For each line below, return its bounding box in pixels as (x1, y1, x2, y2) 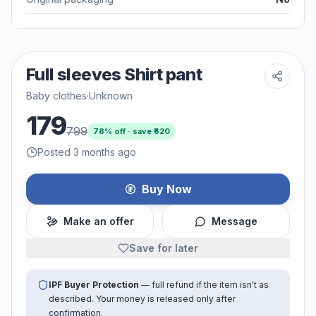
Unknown (89, 89, 133, 102)
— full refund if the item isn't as (139, 279, 269, 290)
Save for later (129, 241, 198, 254)
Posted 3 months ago (37, 145, 136, 158)
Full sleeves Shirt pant (26, 63, 202, 85)
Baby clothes (26, 89, 87, 102)
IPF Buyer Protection (49, 279, 139, 290)
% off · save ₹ (104, 126, 154, 136)
